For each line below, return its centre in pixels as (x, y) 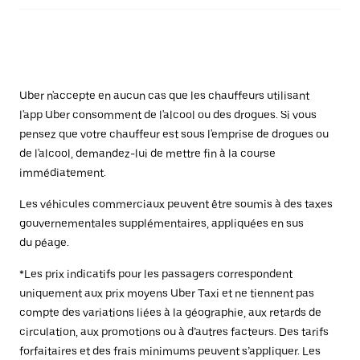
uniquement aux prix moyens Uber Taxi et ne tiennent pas (167, 294)
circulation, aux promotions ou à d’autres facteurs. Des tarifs (174, 332)
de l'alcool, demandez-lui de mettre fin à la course (147, 154)
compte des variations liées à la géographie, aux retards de (170, 313)
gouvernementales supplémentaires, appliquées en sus (162, 224)
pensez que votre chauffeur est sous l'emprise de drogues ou (174, 135)
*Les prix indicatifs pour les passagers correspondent (156, 274)
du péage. (44, 243)
